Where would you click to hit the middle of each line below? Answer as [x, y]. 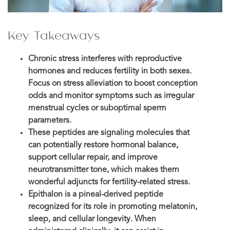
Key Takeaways [54, 35]
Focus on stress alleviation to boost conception [113, 83]
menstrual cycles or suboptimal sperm [97, 108]
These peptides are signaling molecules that [109, 133]
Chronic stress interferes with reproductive [105, 59]
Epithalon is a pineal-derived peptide [96, 194]
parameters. [50, 120]
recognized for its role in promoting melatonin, [113, 207]
